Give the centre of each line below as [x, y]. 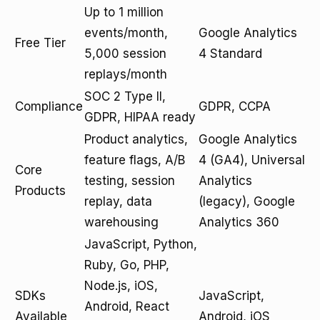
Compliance [49, 106]
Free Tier [40, 43]
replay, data [118, 201]
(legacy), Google [247, 201]
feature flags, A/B [135, 160]
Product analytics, [136, 139]
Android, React [127, 306]
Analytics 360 [239, 222]
